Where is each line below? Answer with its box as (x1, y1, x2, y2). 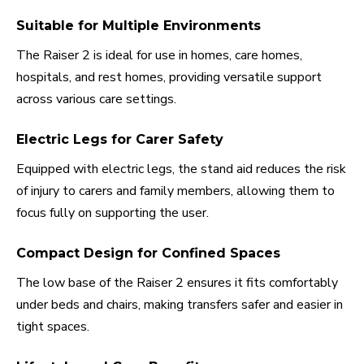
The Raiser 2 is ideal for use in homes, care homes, (16, 46, 302, 65)
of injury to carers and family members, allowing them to (16, 182, 335, 201)
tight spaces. (16, 318, 89, 336)
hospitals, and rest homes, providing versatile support (16, 68, 322, 87)
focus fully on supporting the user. (16, 204, 209, 223)
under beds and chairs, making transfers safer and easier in (16, 296, 343, 314)
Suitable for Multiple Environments (16, 18, 261, 34)
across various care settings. (16, 90, 176, 109)
